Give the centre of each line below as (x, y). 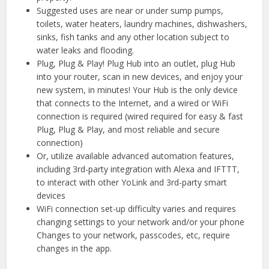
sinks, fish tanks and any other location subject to (133, 37)
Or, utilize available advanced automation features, (136, 156)
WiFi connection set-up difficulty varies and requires (137, 209)
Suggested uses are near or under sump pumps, (130, 11)
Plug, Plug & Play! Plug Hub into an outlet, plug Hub (136, 64)
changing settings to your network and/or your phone (141, 222)
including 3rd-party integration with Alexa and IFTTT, (138, 169)
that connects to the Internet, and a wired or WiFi (133, 103)
